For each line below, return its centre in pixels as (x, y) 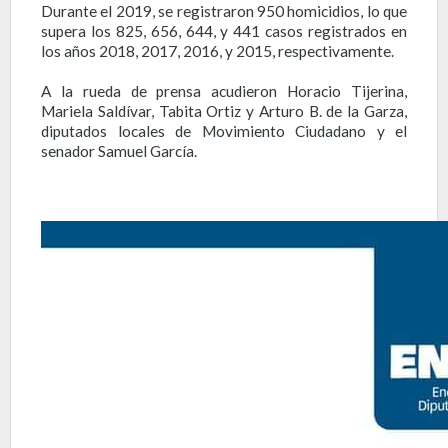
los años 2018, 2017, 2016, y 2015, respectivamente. (217, 50)
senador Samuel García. (119, 150)
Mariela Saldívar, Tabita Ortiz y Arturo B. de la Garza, (224, 110)
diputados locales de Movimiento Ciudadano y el (224, 130)
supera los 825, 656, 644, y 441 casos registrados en (224, 30)
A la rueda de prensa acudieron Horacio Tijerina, (224, 90)
